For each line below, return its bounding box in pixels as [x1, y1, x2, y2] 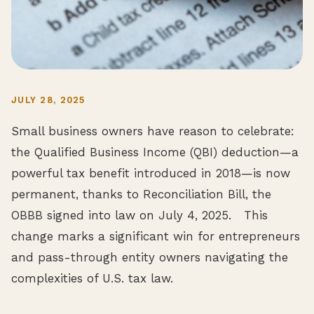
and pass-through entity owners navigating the [11, 250, 288, 264]
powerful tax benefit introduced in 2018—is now [11, 165, 290, 180]
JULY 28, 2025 [11, 95, 86, 105]
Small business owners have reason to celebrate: [11, 123, 294, 138]
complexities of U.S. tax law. [11, 271, 173, 285]
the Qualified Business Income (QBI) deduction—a [11, 144, 299, 159]
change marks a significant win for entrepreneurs [11, 228, 300, 243]
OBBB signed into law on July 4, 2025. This [11, 207, 268, 222]
